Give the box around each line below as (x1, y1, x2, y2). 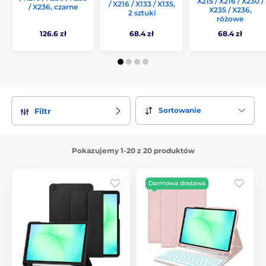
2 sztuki (128, 8, 156, 17)
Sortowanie (159, 106, 201, 115)
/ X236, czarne (28, 2, 78, 11)
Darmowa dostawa (148, 179, 205, 187)
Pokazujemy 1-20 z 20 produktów (71, 145, 195, 155)
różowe (217, 14, 243, 23)
